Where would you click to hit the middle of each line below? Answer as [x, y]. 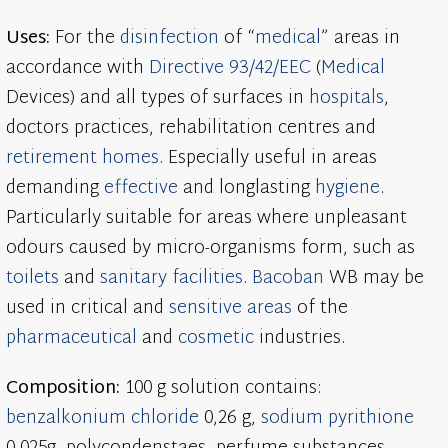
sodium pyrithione [338, 419]
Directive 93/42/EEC [230, 69]
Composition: [66, 389]
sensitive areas [231, 309]
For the [88, 39]
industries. [300, 339]
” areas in [361, 39]
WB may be [374, 279]
